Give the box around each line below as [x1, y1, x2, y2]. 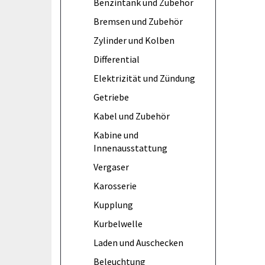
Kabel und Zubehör [93, 109, 170, 122]
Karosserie [93, 179, 137, 192]
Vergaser [93, 160, 129, 173]
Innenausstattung [93, 141, 167, 154]
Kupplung [93, 198, 133, 211]
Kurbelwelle [93, 217, 143, 230]
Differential [93, 53, 140, 65]
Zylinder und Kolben [93, 34, 174, 46]
